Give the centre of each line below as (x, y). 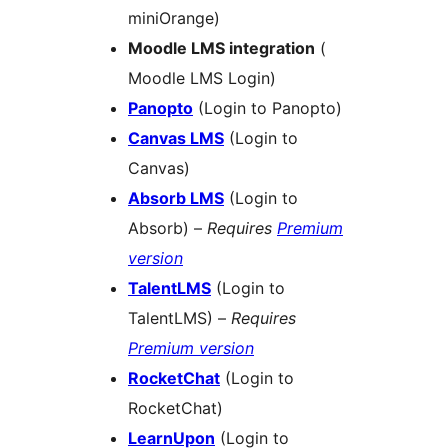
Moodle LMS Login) (202, 78)
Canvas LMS (176, 138)
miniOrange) (174, 18)
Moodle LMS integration (221, 48)
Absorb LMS (176, 198)
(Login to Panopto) (267, 108)
